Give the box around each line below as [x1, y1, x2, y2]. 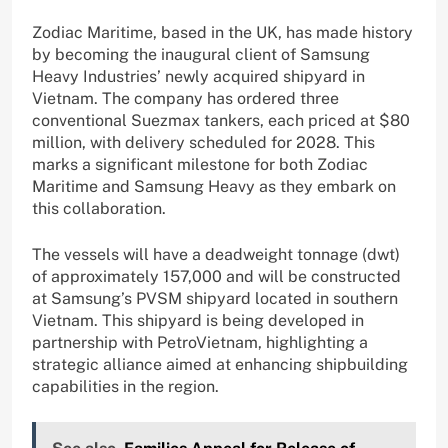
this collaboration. [32, 199, 166, 219]
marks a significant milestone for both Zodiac [32, 155, 368, 175]
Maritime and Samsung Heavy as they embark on [32, 177, 396, 197]
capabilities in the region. [32, 377, 219, 397]
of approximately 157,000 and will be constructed [32, 267, 401, 287]
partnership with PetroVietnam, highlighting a [32, 333, 368, 353]
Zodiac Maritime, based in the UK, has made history [32, 23, 413, 43]
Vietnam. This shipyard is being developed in [32, 311, 364, 331]
